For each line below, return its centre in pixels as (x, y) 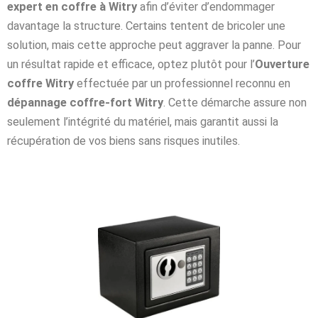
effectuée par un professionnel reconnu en (182, 83)
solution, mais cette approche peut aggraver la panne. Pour (154, 45)
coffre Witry (40, 83)
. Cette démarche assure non (235, 102)
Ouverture (282, 64)
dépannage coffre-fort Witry (85, 102)
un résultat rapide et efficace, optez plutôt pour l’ (131, 64)
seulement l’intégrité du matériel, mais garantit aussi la (143, 121)
